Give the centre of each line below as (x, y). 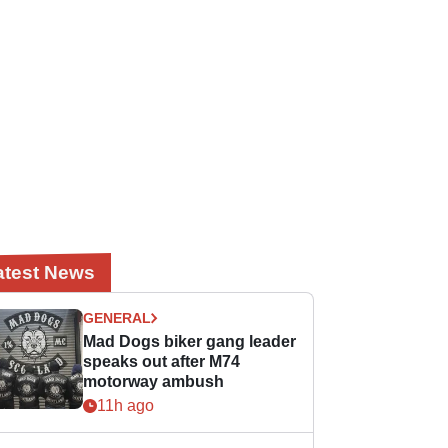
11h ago (126, 405)
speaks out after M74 (162, 361)
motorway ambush (154, 381)
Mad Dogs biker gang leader (190, 341)
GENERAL (117, 318)
